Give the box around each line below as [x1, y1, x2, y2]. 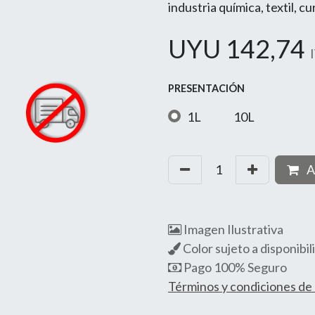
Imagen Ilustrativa [181, 221, 283, 237]
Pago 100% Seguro [181, 259, 287, 275]
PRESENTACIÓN [168, 82, 245, 94]
